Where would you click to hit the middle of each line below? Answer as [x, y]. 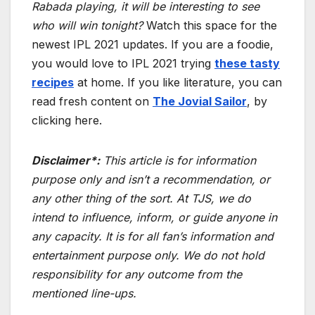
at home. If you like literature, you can [178, 82]
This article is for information [178, 160]
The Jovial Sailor [200, 101]
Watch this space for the [210, 25]
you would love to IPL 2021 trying [123, 63]
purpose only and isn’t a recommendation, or [151, 179]
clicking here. [67, 120]
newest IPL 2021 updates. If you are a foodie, [153, 44]
